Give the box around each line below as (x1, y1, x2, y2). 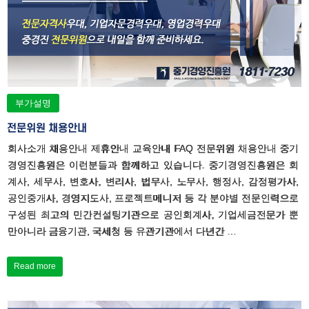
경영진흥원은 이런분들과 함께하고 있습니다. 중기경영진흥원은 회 (8, 159, 299, 171)
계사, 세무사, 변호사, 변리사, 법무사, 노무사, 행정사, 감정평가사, (8, 176, 299, 188)
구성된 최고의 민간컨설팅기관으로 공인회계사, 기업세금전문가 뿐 (8, 209, 299, 221)
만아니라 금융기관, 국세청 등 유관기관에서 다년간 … (8, 226, 237, 237)
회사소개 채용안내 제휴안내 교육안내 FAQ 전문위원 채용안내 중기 (8, 143, 299, 154)
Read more (14, 261, 56, 272)
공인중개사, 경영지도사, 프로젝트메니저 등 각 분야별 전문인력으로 (8, 192, 299, 204)
